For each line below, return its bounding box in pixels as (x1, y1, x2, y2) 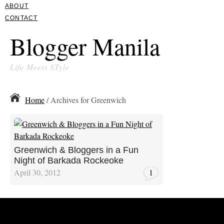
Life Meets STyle (10, 61, 69, 72)
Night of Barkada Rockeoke (14, 155, 123, 165)
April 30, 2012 (14, 167, 60, 177)
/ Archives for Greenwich (44, 94, 126, 105)
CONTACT (5, 14, 38, 21)
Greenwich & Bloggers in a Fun (14, 144, 138, 155)
